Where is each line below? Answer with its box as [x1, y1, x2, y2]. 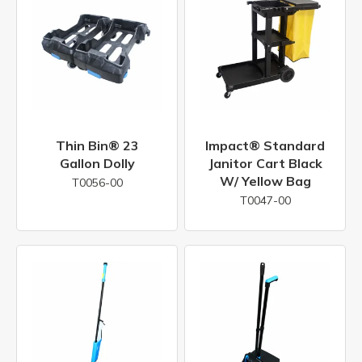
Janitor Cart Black [208, 154, 322, 171]
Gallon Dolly [59, 154, 135, 171]
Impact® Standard [205, 137, 325, 154]
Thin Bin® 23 [55, 137, 139, 154]
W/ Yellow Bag [219, 172, 311, 189]
